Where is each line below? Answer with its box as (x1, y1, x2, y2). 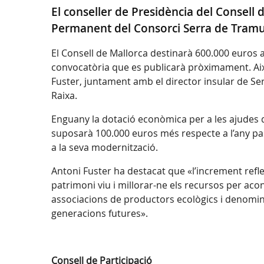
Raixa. (51, 89, 80, 103)
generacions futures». (51, 207, 150, 220)
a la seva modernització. (51, 141, 158, 154)
